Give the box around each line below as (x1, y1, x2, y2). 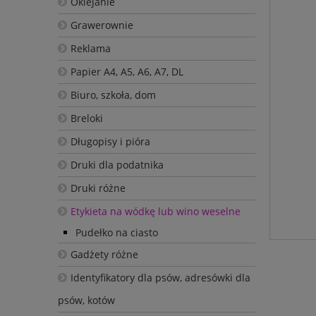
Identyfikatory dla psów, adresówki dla (70, 270, 250, 284)
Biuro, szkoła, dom (70, 87, 156, 102)
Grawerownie (70, 18, 133, 32)
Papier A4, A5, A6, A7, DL (70, 64, 183, 78)
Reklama (70, 41, 111, 55)
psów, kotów (58, 293, 115, 307)
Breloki (70, 111, 103, 125)
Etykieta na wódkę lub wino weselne (70, 204, 241, 218)
